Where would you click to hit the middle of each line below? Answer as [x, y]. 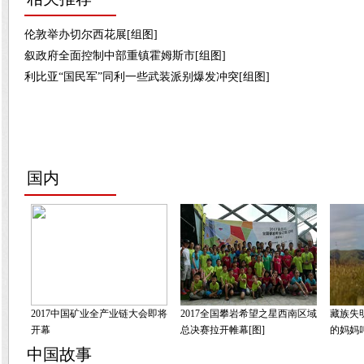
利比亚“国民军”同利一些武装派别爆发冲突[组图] [147, 77]
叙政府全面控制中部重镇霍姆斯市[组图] [125, 56]
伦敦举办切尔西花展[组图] [91, 35]
